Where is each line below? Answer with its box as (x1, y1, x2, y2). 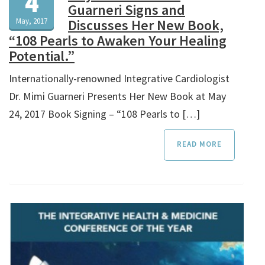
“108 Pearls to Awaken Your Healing (9, 31, 227, 50)
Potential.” (9, 46, 75, 65)
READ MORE (177, 138, 222, 149)
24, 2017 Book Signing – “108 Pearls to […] (9, 106, 200, 121)
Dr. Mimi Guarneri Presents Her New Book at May (9, 89, 226, 103)
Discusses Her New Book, (68, 15, 224, 34)
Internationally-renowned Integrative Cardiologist (9, 71, 230, 85)
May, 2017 (15, 15, 47, 26)
